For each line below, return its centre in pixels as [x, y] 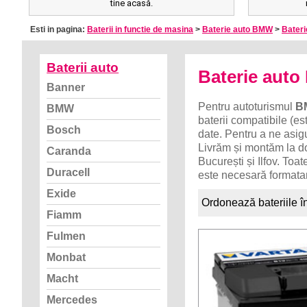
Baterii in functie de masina [140, 29]
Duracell [69, 172]
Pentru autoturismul [247, 106]
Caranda [69, 151]
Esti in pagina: [59, 29]
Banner [66, 87]
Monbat [66, 257]
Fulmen [66, 236]
